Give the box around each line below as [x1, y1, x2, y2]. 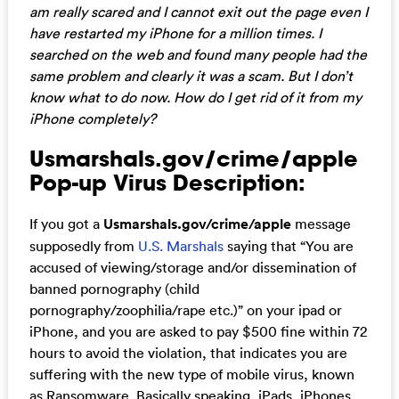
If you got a [28, 214, 103, 232]
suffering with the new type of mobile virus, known [28, 364, 354, 383]
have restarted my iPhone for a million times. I [28, 23, 322, 42]
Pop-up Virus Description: [28, 167, 305, 197]
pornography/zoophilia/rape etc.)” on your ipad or [28, 300, 342, 319]
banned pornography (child [28, 279, 199, 297]
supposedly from [28, 236, 138, 255]
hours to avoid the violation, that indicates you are [28, 343, 347, 362]
